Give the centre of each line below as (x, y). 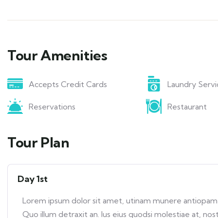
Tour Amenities (57, 55)
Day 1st (33, 179)
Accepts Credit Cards (68, 84)
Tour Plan (38, 142)
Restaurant (187, 107)
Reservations (52, 107)
